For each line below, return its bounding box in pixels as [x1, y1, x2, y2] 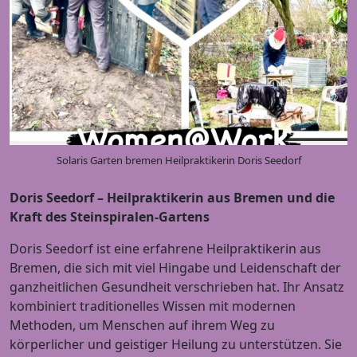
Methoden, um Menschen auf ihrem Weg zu [10, 316, 275, 335]
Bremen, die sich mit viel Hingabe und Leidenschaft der [10, 259, 341, 277]
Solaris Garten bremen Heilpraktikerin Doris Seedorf [56, 153, 301, 168]
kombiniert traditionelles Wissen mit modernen [10, 297, 296, 316]
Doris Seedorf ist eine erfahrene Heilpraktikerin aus [10, 240, 321, 258]
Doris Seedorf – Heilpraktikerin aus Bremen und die [10, 189, 335, 207]
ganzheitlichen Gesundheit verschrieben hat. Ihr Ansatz [10, 278, 344, 296]
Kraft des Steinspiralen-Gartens [10, 208, 210, 226]
